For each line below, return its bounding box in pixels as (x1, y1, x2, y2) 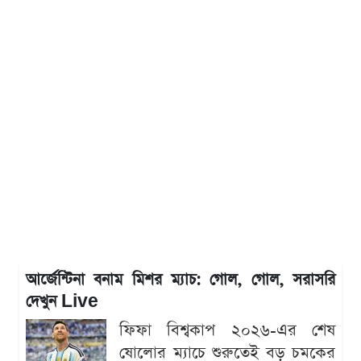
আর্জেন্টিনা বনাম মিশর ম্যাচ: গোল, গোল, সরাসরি (26, 269, 335, 292)
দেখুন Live (26, 291, 98, 313)
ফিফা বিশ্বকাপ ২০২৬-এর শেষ (119, 319, 335, 342)
